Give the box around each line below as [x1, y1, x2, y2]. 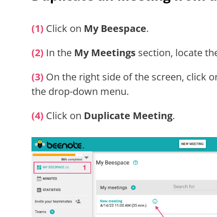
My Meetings [74, 46, 136, 59]
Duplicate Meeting [83, 108, 172, 122]
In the [43, 46, 74, 59]
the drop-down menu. [31, 84, 129, 98]
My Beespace [83, 21, 146, 35]
